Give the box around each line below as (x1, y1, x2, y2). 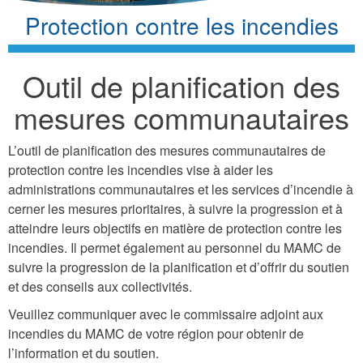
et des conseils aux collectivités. (8, 276, 192, 296)
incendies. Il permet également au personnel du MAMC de (8, 237, 341, 257)
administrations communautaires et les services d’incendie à (8, 179, 353, 199)
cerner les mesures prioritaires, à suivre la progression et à (8, 199, 343, 218)
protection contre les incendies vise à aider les (8, 160, 273, 179)
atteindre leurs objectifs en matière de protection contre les (8, 218, 342, 237)
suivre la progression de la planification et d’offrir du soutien (8, 257, 349, 276)
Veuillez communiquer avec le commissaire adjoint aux (8, 304, 323, 323)
